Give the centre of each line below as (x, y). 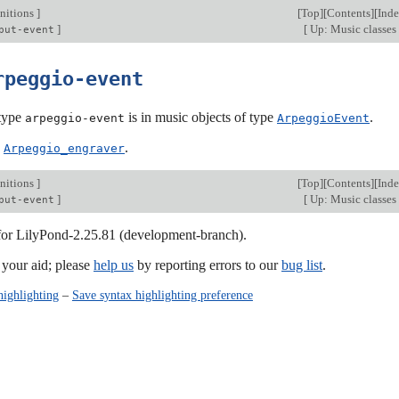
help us (114, 265)
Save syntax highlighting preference (162, 294)
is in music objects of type (201, 117)
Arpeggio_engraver (64, 148)
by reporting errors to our (208, 265)
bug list (302, 265)
